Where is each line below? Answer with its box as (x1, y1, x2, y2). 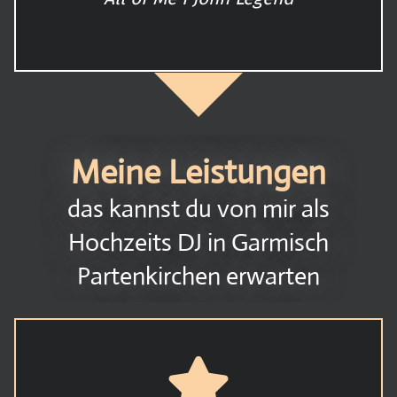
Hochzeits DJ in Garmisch (68, 226, 329, 258)
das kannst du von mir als (67, 192, 330, 224)
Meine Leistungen (71, 151, 326, 192)
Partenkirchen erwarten (77, 260, 320, 292)
